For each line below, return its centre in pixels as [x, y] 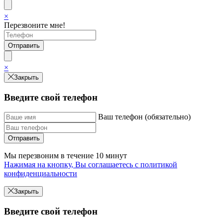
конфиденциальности [41, 174]
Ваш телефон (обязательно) [144, 117]
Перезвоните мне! [35, 25]
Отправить [24, 138]
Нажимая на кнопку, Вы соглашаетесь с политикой [91, 165]
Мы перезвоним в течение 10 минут [65, 156]
